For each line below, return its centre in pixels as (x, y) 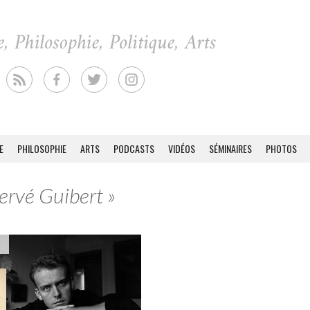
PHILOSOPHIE (42, 148)
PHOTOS (281, 148)
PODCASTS (134, 148)
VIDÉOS (182, 148)
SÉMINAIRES (230, 148)
